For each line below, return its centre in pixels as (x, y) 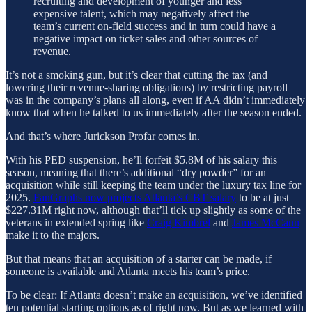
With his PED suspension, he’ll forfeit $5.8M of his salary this (141, 159)
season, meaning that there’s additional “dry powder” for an (136, 172)
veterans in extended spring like (76, 222)
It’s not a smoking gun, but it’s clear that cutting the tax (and (136, 75)
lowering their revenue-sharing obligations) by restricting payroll (147, 87)
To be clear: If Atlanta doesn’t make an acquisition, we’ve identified (154, 295)
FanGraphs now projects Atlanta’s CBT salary (135, 197)
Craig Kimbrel (179, 222)
